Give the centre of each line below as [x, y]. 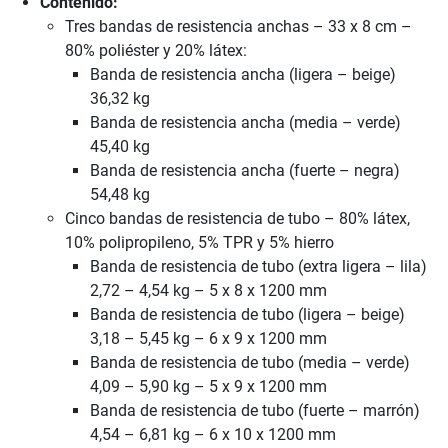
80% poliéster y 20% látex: [156, 51]
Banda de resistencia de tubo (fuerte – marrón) [255, 411]
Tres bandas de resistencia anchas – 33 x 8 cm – [238, 27]
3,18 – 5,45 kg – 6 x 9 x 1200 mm [208, 339]
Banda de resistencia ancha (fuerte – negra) [245, 171]
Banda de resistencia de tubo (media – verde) [250, 363]
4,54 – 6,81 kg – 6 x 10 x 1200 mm [213, 435]
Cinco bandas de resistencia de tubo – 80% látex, [237, 219]
